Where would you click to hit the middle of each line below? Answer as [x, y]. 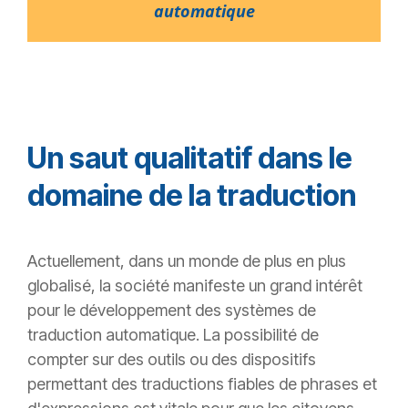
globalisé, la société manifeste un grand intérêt [195, 286]
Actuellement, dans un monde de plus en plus [187, 261]
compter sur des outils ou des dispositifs [172, 360]
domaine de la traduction [192, 196]
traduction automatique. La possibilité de [173, 335]
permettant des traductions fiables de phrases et [202, 384]
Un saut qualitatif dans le [190, 158]
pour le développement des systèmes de [172, 311]
